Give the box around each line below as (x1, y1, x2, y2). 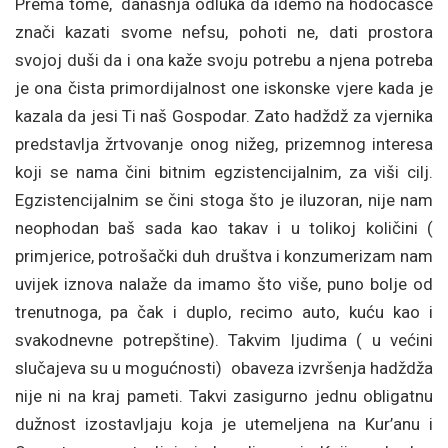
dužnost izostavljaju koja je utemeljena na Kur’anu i (15, 414, 433, 434)
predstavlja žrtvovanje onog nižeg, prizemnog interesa (15, 134, 433, 154)
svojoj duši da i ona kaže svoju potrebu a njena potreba (15, 50, 433, 70)
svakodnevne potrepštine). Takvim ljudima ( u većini (15, 330, 433, 350)
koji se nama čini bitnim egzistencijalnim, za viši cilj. (15, 162, 433, 182)
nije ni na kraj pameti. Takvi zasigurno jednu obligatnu (15, 386, 433, 406)
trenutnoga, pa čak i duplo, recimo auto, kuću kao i (15, 302, 433, 322)
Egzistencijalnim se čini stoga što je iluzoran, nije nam (15, 190, 433, 210)
